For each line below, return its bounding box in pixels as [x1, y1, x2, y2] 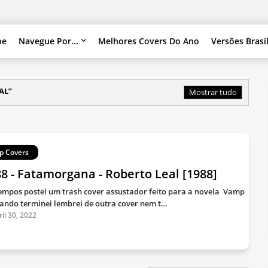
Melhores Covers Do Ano [98, 35, 200, 47]
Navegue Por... [19, 35, 79, 47]
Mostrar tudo [189, 87, 237, 98]
